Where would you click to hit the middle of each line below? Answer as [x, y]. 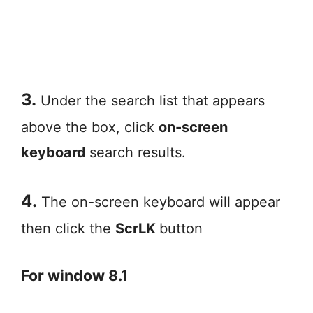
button [181, 228]
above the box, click [90, 127]
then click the [68, 228]
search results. [138, 152]
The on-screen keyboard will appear [159, 202]
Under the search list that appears [151, 100]
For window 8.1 [74, 275]
